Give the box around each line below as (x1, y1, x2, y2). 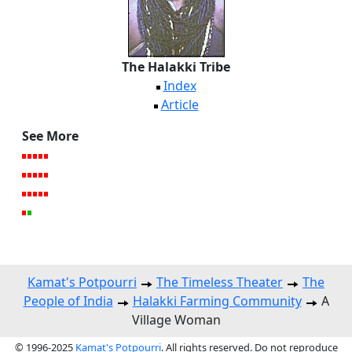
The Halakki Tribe (122, 58, 230, 76)
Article (160, 96, 199, 114)
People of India (23, 292, 113, 310)
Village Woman (131, 311, 221, 329)
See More (22, 127, 79, 145)
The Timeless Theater (156, 273, 283, 291)
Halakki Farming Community (132, 292, 302, 310)
